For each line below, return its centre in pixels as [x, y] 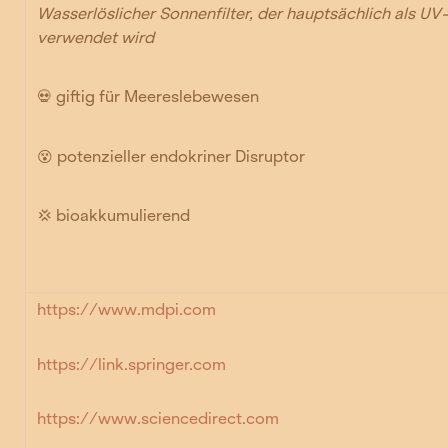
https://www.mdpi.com [127, 309]
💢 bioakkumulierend [114, 215]
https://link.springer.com [132, 364]
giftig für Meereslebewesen [158, 97]
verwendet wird [96, 38]
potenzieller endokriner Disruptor [179, 156]
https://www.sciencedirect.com [158, 419]
